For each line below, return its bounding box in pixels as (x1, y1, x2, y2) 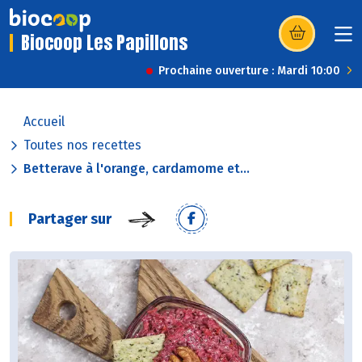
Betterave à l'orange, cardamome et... (23, 161, 250, 177)
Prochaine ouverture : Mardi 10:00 (158, 64, 340, 78)
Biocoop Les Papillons (21, 29, 187, 57)
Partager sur (28, 210, 112, 229)
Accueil (23, 114, 65, 130)
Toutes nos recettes (23, 137, 141, 154)
